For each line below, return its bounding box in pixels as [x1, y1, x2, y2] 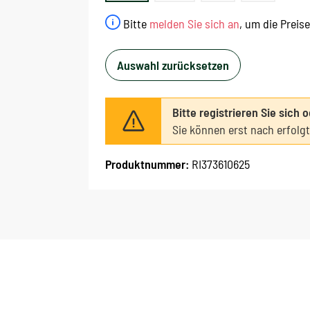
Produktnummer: [105, 156, 192, 172]
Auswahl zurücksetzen [117, 57, 229, 73]
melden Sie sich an [149, 16, 239, 31]
